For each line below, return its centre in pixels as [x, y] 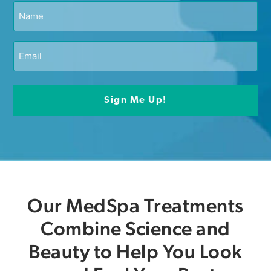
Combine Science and [135, 228]
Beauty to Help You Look [135, 251]
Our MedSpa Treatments [135, 205]
